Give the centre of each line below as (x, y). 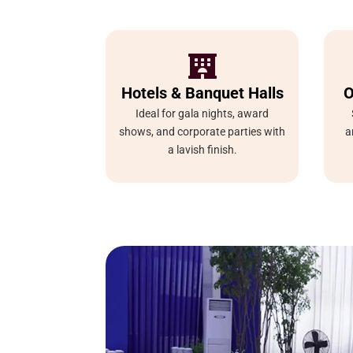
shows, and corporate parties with (203, 131)
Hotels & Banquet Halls (202, 93)
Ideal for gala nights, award (203, 113)
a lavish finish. (202, 149)
